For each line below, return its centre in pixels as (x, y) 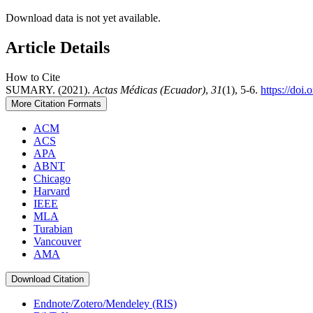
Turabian (53, 228)
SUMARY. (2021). (49, 89)
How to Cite (33, 77)
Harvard (52, 191)
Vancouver (57, 241)
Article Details (58, 48)
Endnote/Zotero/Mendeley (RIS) (105, 303)
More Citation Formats (56, 103)
